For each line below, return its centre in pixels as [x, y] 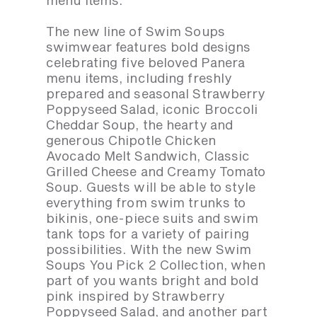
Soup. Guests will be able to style [151, 187]
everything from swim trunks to [146, 203]
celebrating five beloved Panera [146, 63]
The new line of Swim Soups [136, 31]
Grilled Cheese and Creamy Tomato [156, 172]
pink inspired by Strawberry [135, 296]
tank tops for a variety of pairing [148, 234]
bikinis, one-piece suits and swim [152, 218]
